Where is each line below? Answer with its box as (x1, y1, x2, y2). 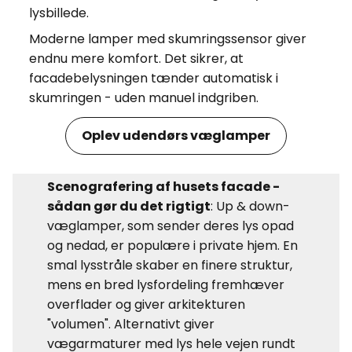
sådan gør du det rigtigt (47, 196, 211, 215)
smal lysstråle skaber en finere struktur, (47, 255, 292, 274)
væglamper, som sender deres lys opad (47, 216, 294, 235)
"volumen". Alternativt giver (47, 314, 214, 333)
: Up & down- (211, 196, 290, 215)
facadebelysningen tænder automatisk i (28, 68, 278, 87)
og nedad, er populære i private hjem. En (47, 236, 298, 255)
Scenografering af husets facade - (47, 177, 280, 196)
